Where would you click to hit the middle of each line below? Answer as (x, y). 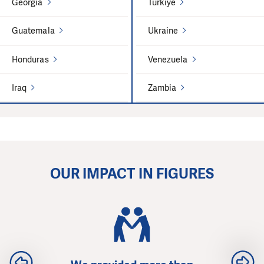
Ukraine (163, 31)
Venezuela (168, 59)
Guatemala (33, 31)
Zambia (162, 88)
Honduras (30, 59)
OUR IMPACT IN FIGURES (132, 174)
